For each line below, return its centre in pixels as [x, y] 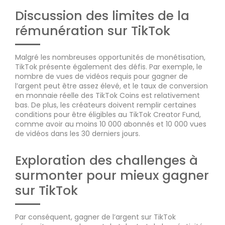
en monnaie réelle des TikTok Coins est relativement [107, 95]
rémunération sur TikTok [93, 31]
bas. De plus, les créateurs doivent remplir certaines [106, 105]
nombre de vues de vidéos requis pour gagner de [101, 76]
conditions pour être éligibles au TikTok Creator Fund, [108, 114]
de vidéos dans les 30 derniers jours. [78, 133]
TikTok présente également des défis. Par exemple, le [109, 67]
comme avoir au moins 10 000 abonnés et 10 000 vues [111, 124]
